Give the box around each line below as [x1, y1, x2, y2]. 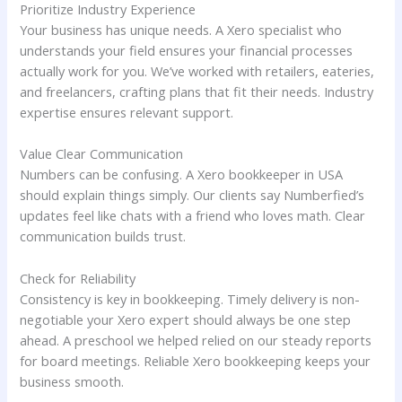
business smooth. [20, 371, 125, 390]
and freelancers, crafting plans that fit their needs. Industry [20, 82, 374, 100]
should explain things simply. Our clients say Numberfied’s [20, 186, 365, 205]
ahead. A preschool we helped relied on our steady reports [20, 330, 372, 349]
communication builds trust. [20, 227, 187, 246]
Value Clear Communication [20, 144, 184, 163]
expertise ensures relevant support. [20, 102, 234, 121]
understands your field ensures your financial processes [20, 40, 354, 59]
